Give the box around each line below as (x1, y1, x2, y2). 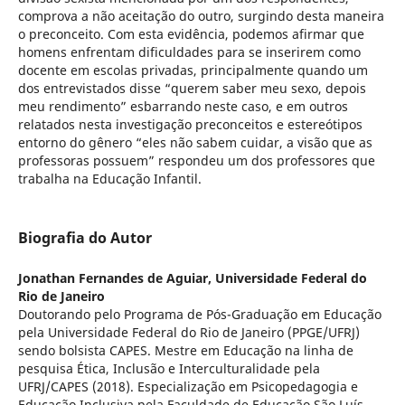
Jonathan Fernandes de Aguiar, (17, 269, 215, 287)
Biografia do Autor (17, 228, 152, 249)
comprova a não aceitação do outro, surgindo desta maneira (17, 7, 384, 25)
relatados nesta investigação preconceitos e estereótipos (17, 116, 363, 134)
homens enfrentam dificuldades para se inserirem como (17, 43, 361, 61)
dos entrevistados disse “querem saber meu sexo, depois (17, 80, 366, 98)
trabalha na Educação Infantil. (17, 170, 202, 188)
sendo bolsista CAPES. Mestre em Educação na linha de (17, 342, 353, 360)
